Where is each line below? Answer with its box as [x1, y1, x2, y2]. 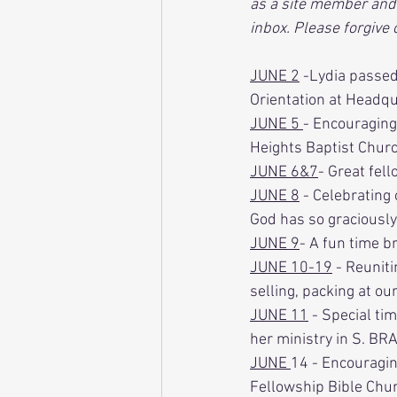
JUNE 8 [250, 186, 300, 206]
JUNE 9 [250, 234, 300, 253]
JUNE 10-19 [250, 258, 332, 277]
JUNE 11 [250, 306, 308, 325]
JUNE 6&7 [250, 162, 318, 182]
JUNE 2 [250, 66, 300, 86]
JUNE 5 [250, 114, 303, 134]
